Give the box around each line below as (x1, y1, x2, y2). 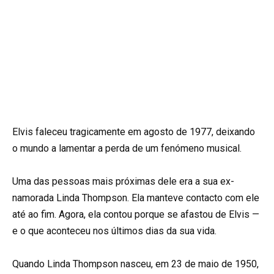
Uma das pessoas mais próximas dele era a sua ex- (12, 176, 234, 188)
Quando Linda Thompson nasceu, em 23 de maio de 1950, (12, 258, 259, 270)
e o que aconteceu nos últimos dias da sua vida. (12, 225, 217, 237)
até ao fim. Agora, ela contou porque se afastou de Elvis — (12, 209, 259, 221)
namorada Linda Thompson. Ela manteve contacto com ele (12, 192, 259, 204)
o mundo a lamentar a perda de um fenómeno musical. (12, 142, 242, 154)
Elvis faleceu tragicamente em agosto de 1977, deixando (12, 125, 255, 138)
